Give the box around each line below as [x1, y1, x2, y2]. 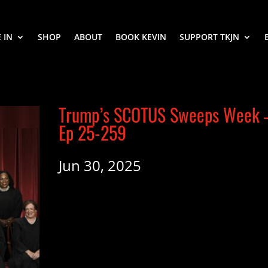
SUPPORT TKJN [179, 31, 239, 42]
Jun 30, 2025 [59, 156, 142, 176]
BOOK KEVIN [115, 31, 166, 42]
